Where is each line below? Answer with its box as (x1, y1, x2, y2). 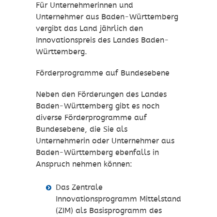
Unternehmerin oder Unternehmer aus (36, 136, 174, 146)
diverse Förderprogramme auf (36, 113, 147, 123)
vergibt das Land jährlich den (36, 24, 143, 33)
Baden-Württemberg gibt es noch (36, 101, 159, 111)
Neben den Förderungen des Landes (36, 90, 167, 99)
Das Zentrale (55, 183, 103, 192)
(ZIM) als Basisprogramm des (55, 206, 162, 216)
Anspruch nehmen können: (36, 159, 132, 169)
